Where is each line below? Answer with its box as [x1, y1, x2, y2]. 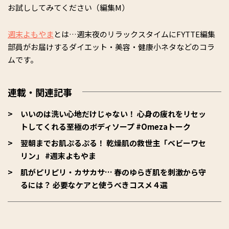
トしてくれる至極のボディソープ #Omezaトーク [20, 121, 191, 132]
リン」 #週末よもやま [20, 150, 96, 161]
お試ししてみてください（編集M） [8, 2, 129, 13]
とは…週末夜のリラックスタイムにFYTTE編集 [54, 29, 215, 39]
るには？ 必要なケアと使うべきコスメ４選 [20, 179, 168, 190]
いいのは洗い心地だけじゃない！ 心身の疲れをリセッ [20, 108, 206, 119]
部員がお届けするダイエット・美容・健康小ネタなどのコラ [8, 41, 215, 52]
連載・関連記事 [8, 85, 72, 99]
